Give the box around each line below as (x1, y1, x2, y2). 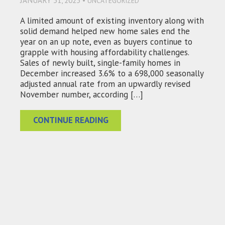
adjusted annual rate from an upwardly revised (20, 78, 190, 90)
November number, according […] (20, 89, 143, 100)
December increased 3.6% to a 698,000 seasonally (20, 68, 203, 79)
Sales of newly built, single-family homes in (20, 57, 180, 69)
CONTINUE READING (33, 115, 108, 126)
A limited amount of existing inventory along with (20, 15, 204, 27)
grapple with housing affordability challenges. (20, 47, 189, 58)
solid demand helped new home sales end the (20, 26, 190, 37)
